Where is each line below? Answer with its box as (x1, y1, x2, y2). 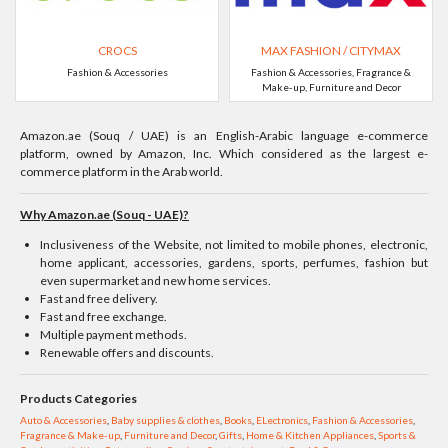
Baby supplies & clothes (111, 414, 220, 427)
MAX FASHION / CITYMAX (261, 43, 401, 59)
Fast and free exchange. (40, 309, 168, 325)
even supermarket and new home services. (40, 273, 272, 289)
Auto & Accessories (20, 414, 107, 427)
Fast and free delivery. (40, 291, 159, 307)
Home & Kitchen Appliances (246, 429, 374, 442)
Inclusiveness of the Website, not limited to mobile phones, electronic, (40, 237, 428, 253)
